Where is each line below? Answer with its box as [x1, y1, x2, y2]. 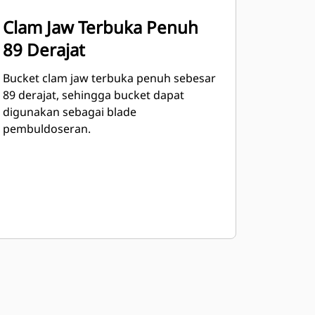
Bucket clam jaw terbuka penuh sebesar [2, 70, 216, 86]
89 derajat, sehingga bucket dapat [2, 87, 184, 103]
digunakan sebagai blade [2, 104, 136, 120]
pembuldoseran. [2, 121, 91, 136]
